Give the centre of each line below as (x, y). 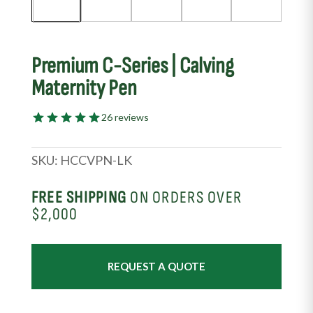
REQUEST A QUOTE (156, 266)
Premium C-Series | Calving (132, 66)
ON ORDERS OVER (184, 197)
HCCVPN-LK (96, 160)
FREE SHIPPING (79, 197)
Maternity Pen (84, 88)
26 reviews (125, 117)
